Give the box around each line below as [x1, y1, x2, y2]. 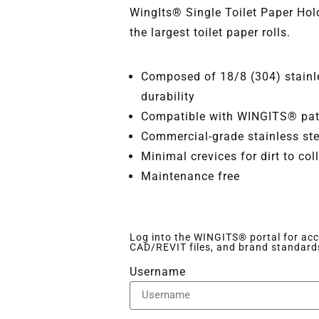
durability [141, 89, 195, 103]
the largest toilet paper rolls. [130, 25, 291, 39]
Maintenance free [141, 169, 240, 183]
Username [130, 264, 186, 278]
